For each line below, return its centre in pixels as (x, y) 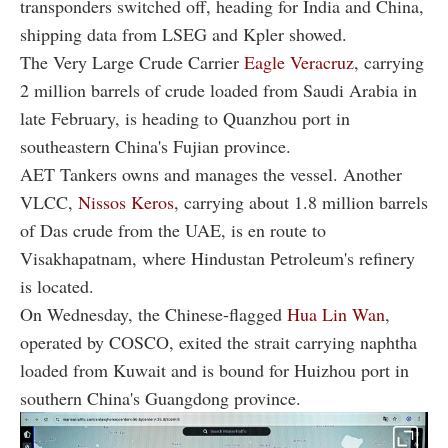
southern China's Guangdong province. (160, 398)
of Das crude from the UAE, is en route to (173, 230)
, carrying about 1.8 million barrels (301, 202)
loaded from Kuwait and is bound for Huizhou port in (214, 370)
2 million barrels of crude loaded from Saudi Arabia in (218, 90)
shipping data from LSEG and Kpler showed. (183, 34)
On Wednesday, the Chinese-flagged (153, 314)
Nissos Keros (126, 202)
